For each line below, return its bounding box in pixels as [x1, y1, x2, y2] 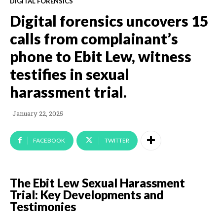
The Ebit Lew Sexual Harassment [10, 175, 185, 190]
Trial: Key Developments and [10, 187, 163, 202]
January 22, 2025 [12, 109, 63, 118]
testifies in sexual [10, 65, 129, 83]
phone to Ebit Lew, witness [10, 47, 191, 65]
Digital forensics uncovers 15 [10, 11, 208, 30]
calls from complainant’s [10, 29, 178, 47]
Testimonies [10, 199, 76, 214]
